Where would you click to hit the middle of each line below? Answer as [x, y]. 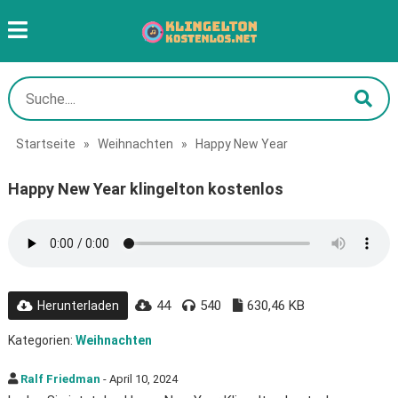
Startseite [45, 144]
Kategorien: [41, 340]
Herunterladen [78, 306]
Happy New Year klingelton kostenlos [145, 189]
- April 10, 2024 [139, 379]
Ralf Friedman [60, 379]
